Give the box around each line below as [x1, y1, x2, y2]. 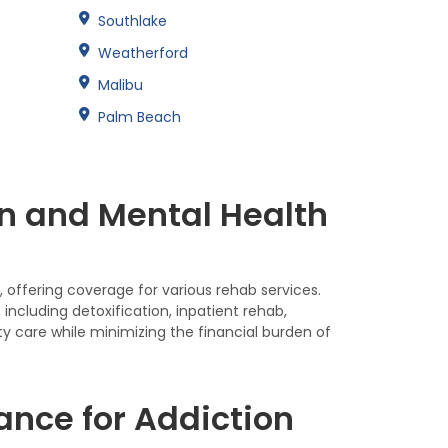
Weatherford [98, 42, 188, 63]
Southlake [98, 10, 167, 31]
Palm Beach [98, 106, 181, 127]
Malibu [98, 74, 143, 95]
